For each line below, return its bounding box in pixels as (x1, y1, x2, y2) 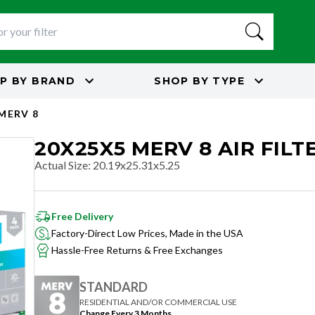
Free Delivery (51, 210, 113, 222)
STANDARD (79, 278, 148, 295)
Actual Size (34, 158, 88, 172)
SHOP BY (154, 74, 210, 87)
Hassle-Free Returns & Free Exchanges (51, 244, 223, 256)
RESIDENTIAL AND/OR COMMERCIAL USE (79, 296, 237, 307)
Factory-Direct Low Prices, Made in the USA (51, 227, 243, 239)
